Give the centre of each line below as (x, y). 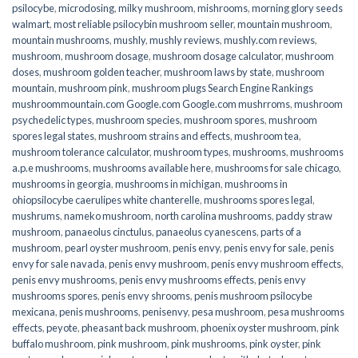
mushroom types (191, 152)
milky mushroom (156, 8)
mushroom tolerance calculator (81, 152)
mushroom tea (267, 136)
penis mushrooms (99, 312)
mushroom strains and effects (164, 136)
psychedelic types (52, 120)
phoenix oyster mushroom (259, 328)
